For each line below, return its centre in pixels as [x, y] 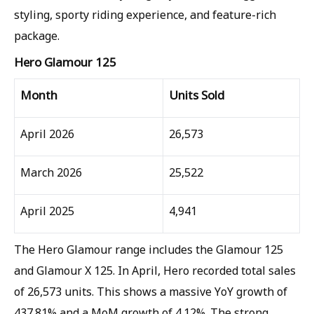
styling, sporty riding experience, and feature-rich [145, 15]
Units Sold [197, 95]
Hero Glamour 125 [65, 62]
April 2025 [47, 211]
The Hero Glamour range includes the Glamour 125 [149, 250]
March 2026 [51, 172]
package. [37, 36]
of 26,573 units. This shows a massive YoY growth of [151, 292]
